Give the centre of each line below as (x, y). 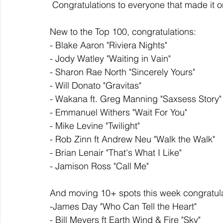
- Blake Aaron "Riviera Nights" (109, 45)
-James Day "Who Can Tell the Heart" (123, 207)
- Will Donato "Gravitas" (96, 86)
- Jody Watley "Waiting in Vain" (110, 59)
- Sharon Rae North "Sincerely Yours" (122, 72)
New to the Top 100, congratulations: (124, 32)
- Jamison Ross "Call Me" (99, 166)
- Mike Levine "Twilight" (95, 126)
